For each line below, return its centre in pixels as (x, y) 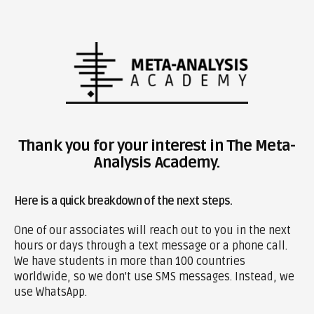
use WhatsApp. (50, 292)
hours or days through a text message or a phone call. (151, 246)
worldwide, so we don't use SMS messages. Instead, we (154, 277)
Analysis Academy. (157, 162)
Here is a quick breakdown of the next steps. (123, 201)
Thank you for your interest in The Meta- (157, 145)
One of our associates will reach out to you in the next (152, 230)
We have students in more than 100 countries (130, 261)
